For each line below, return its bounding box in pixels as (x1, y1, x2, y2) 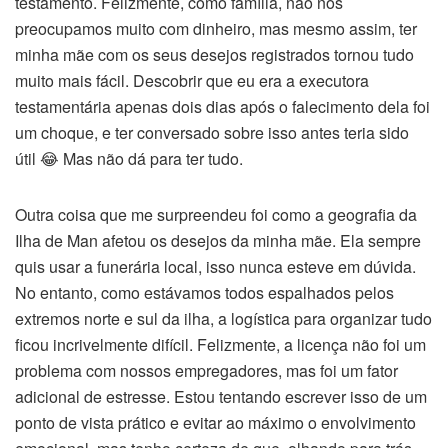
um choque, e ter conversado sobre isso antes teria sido (15, 121, 409, 144)
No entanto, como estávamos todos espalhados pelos (15, 281, 394, 304)
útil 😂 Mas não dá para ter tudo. (15, 147, 243, 170)
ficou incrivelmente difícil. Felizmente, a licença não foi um (15, 333, 426, 356)
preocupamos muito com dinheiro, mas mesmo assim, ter (15, 17, 417, 40)
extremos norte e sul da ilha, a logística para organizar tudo (15, 307, 432, 330)
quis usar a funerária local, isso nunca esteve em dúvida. (15, 255, 416, 278)
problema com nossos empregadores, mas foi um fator (15, 359, 398, 382)
